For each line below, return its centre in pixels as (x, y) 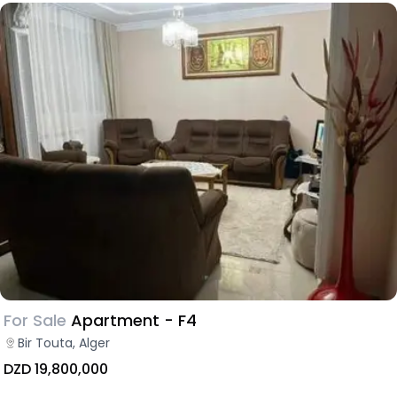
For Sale (35, 320)
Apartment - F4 (134, 320)
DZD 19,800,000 (56, 369)
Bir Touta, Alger (64, 343)
